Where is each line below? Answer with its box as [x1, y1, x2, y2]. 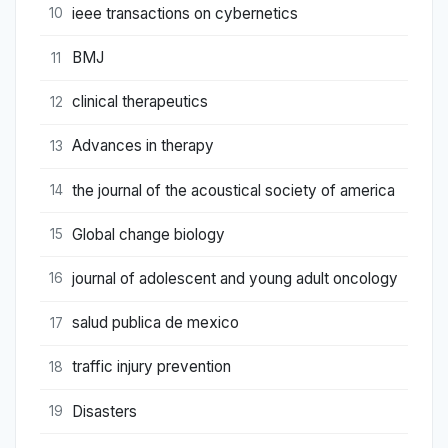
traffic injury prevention [72, 357, 231, 377]
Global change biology [72, 224, 225, 244]
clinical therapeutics [72, 92, 208, 112]
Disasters [72, 401, 137, 421]
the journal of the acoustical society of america [72, 180, 395, 200]
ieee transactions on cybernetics [72, 3, 298, 23]
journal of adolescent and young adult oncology [72, 268, 398, 288]
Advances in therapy [72, 136, 214, 156]
